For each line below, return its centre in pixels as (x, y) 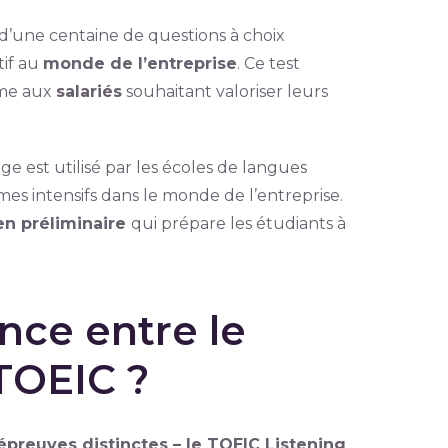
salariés (88, 91)
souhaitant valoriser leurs (224, 91)
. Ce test (268, 63)
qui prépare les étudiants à (238, 223)
